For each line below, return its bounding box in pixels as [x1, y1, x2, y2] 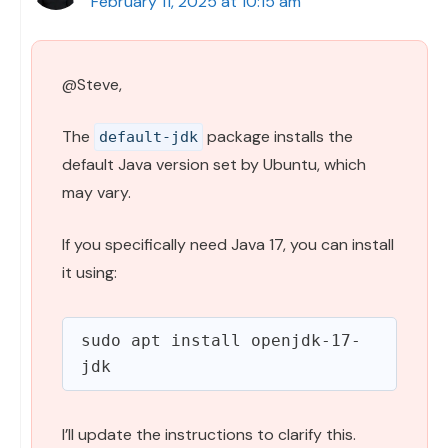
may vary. [62, 181, 131, 203]
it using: [62, 261, 117, 283]
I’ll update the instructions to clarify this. [62, 423, 356, 445]
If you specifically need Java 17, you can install [62, 233, 394, 255]
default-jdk [99, 127, 198, 146]
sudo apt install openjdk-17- [81, 330, 361, 350]
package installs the [203, 125, 353, 147]
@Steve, [62, 73, 122, 95]
